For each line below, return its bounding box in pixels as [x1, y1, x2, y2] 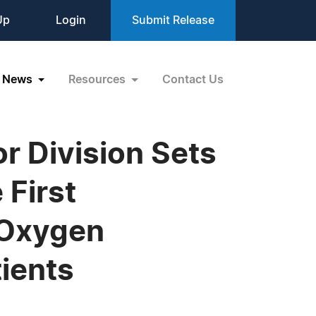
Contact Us [162, 73, 224, 85]
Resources [68, 73, 129, 85]
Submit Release [132, 15, 214, 26]
